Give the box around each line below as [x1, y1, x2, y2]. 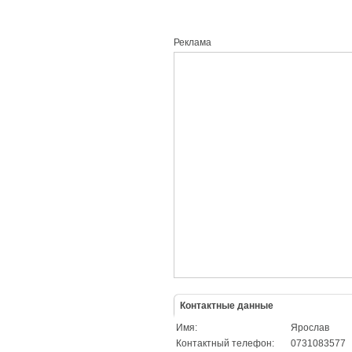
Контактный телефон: [176, 338, 274, 349]
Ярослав [291, 322, 329, 333]
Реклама [174, 37, 211, 48]
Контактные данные [180, 300, 273, 311]
